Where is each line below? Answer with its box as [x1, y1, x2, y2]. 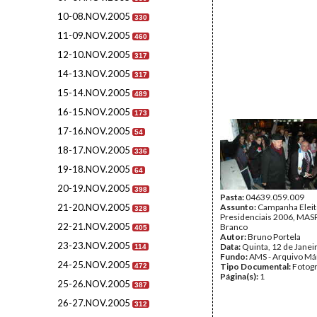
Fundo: [220, 251, 249, 262]
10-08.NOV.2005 [57, 11, 130, 22]
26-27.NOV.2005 [57, 297, 130, 309]
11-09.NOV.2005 [57, 30, 130, 41]
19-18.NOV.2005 [57, 163, 130, 175]
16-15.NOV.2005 [57, 106, 130, 117]
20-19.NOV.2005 [57, 183, 130, 194]
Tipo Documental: [220, 261, 292, 272]
